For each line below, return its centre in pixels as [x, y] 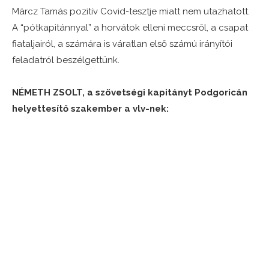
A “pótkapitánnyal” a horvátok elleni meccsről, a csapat [130, 28]
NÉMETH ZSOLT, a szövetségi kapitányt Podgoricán [130, 93]
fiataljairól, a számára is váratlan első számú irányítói [122, 44]
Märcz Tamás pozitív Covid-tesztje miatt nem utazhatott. [131, 12]
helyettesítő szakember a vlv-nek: [90, 109]
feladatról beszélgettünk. [66, 60]
